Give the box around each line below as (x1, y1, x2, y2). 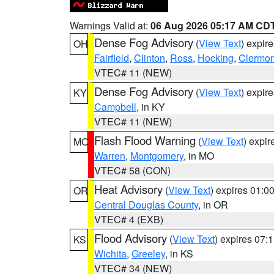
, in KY (136, 100, 165, 114)
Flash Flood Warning (94, 132, 196, 148)
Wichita (94, 246, 127, 261)
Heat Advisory (94, 181, 163, 197)
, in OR (198, 198, 228, 212)
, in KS (165, 246, 193, 261)
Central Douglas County (94, 198, 198, 212)
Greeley (131, 246, 165, 261)
